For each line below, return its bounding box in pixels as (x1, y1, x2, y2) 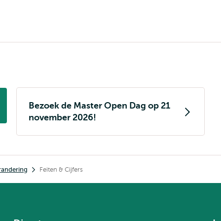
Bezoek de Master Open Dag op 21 (29, 101, 170, 110)
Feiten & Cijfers (39, 166, 83, 173)
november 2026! (29, 112, 96, 122)
